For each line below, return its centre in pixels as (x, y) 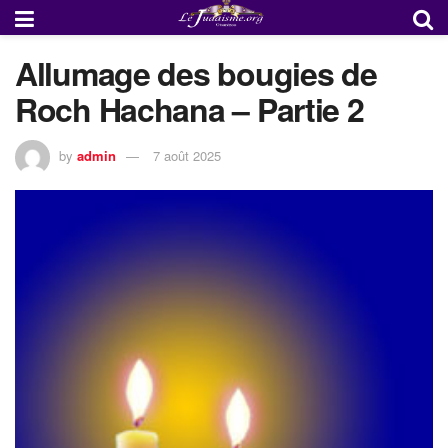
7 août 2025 (187, 155)
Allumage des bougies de (196, 73)
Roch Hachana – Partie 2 (189, 109)
